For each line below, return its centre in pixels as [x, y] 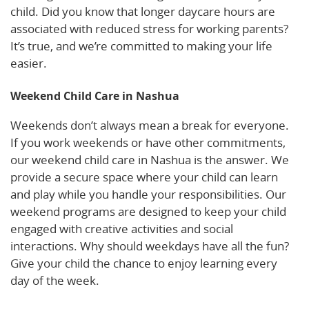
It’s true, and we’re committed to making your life [141, 46]
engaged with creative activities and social [122, 229]
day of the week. [55, 281]
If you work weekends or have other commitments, [148, 143]
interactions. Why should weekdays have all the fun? [150, 246]
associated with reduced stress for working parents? [149, 29]
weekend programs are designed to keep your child [148, 212]
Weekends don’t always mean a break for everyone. [150, 126]
